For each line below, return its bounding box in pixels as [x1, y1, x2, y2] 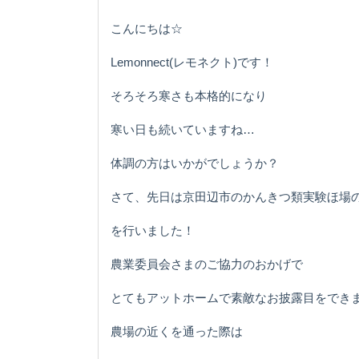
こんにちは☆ [111, 21, 183, 35]
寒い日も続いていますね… [111, 122, 255, 136]
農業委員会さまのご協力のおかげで [111, 256, 303, 271]
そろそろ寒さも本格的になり [111, 88, 267, 103]
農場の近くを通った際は [111, 324, 243, 338]
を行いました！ [111, 223, 195, 237]
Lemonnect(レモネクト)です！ [111, 54, 273, 69]
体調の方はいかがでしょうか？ [111, 155, 279, 170]
